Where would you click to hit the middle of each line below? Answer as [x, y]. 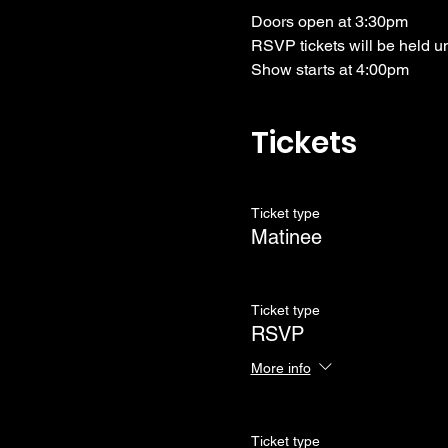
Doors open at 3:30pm [329, 21]
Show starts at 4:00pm [329, 69]
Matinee [286, 237]
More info [280, 367]
